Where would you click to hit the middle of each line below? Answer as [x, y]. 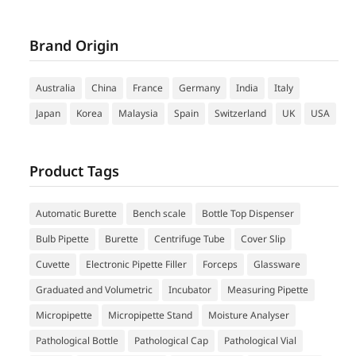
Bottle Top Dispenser [248, 213]
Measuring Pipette [268, 289]
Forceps [221, 264]
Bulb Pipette [63, 238]
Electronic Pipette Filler [137, 264]
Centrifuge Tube [190, 238]
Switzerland [241, 113]
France [148, 87]
